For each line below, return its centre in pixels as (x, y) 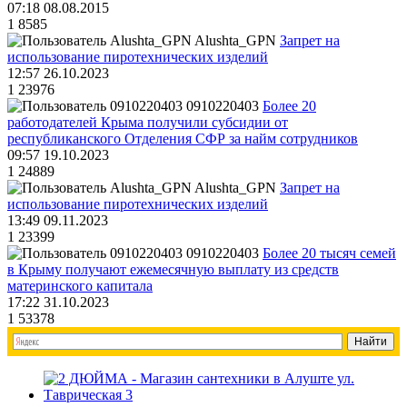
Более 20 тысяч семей (329, 253)
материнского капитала (80, 286)
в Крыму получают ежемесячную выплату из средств (173, 270)
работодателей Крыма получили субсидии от (148, 123)
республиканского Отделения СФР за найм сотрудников (183, 139)
